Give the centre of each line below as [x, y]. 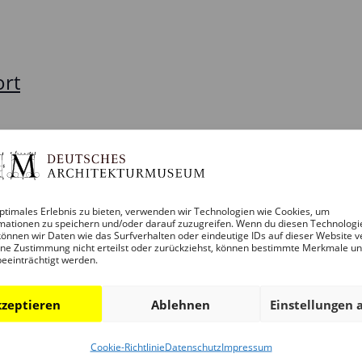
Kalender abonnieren [172, 246]
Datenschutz [193, 347]
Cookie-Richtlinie [127, 347]
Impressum [246, 347]
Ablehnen [181, 304]
